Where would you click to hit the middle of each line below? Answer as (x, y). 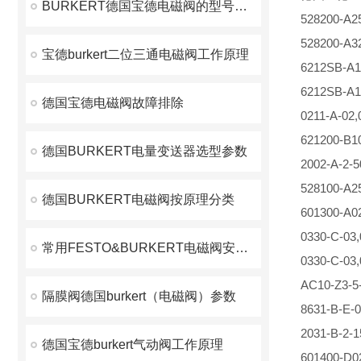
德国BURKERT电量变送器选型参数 (145, 151)
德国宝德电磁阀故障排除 (113, 103)
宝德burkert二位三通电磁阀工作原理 (145, 54)
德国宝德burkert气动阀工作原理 (133, 344)
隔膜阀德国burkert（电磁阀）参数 (139, 296)
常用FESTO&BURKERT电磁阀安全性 (242, 248)
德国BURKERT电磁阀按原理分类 (138, 199)
